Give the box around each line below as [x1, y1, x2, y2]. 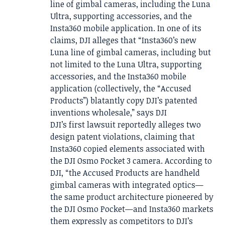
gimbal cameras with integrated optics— [50, 179, 203, 191]
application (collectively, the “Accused [50, 83, 191, 94]
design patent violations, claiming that [50, 131, 195, 143]
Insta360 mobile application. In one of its [50, 23, 201, 34]
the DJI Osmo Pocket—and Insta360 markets [50, 203, 213, 215]
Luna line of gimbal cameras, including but [50, 47, 211, 58]
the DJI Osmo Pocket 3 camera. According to [50, 155, 212, 167]
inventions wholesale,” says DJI [50, 107, 167, 119]
